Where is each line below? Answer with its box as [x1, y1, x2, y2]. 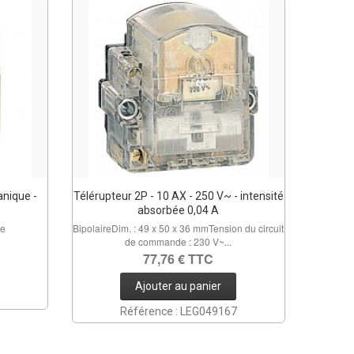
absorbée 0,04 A [137, 204, 220, 217]
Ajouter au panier [135, 280, 222, 292]
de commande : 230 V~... [125, 235, 232, 248]
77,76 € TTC [143, 250, 214, 268]
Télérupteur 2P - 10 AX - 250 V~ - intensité [73, 190, 284, 202]
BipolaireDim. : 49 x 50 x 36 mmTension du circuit [73, 221, 284, 235]
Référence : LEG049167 [119, 305, 237, 318]
